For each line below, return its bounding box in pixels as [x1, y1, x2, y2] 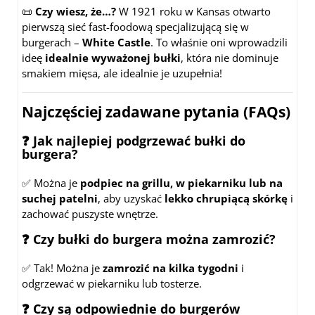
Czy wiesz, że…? [35, 4, 116, 19]
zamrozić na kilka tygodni [103, 261, 238, 276]
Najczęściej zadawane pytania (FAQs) [22, 102, 290, 122]
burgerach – [22, 35, 82, 50]
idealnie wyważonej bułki [45, 51, 181, 65]
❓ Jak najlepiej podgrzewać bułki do [22, 132, 245, 150]
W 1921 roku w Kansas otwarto [116, 4, 271, 19]
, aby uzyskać [98, 191, 165, 206]
